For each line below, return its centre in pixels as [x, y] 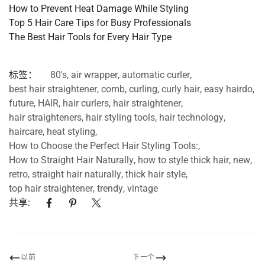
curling [143, 89]
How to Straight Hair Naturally [71, 160]
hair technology [191, 117]
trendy [110, 188]
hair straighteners [45, 117]
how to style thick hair [183, 160]
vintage [143, 188]
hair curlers [86, 103]
